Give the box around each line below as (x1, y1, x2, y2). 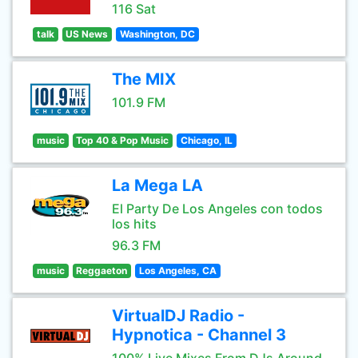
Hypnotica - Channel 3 (112, 325, 286, 344)
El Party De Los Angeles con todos (112, 201, 323, 217)
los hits (112, 216, 157, 232)
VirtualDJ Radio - (112, 306, 245, 325)
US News (66, 28, 109, 40)
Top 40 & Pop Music (76, 134, 169, 146)
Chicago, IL (180, 134, 233, 146)
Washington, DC (119, 28, 195, 40)
